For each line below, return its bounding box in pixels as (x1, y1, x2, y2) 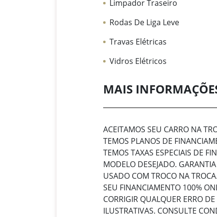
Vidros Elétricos (109, 56, 167, 67)
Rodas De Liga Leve (109, 17, 180, 28)
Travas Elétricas (109, 36, 167, 47)
